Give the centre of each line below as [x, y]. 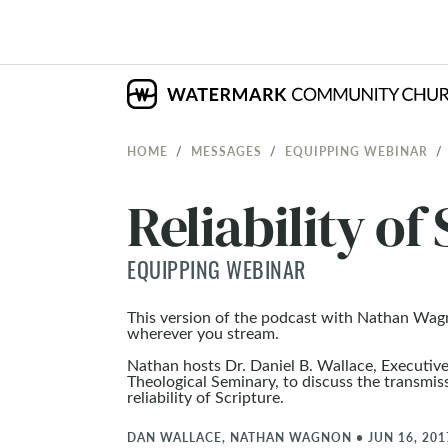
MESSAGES [226, 151]
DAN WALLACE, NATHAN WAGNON [239, 437]
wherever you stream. [205, 332]
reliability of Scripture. [205, 396]
